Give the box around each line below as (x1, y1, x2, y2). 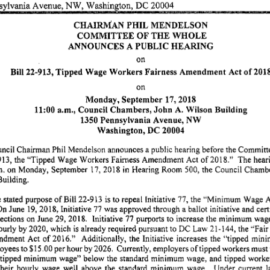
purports (136, 213, 164, 222)
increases (176, 233, 207, 242)
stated (2, 193, 23, 202)
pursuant (138, 222, 168, 232)
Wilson (185, 102, 212, 113)
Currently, (116, 242, 151, 252)
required (108, 222, 136, 232)
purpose (25, 193, 52, 202)
